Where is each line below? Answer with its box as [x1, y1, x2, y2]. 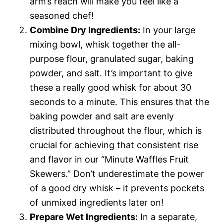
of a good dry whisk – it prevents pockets [30, 182, 204, 193]
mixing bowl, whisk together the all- [30, 39, 180, 50]
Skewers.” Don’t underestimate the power [30, 168, 204, 179]
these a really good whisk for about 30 [30, 82, 191, 93]
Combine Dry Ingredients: [30, 24, 140, 35]
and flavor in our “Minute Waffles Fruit [30, 154, 189, 165]
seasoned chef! [30, 10, 94, 21]
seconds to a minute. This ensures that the [30, 96, 209, 107]
